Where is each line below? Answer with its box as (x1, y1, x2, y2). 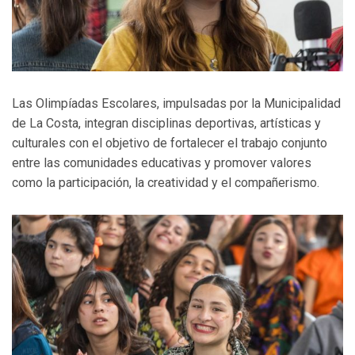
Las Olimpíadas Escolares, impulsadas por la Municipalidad (12, 96, 341, 112)
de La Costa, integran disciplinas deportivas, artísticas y (12, 116, 321, 132)
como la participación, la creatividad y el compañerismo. (12, 175, 319, 191)
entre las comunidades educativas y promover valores (12, 155, 311, 171)
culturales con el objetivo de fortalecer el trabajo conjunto (12, 136, 327, 151)
